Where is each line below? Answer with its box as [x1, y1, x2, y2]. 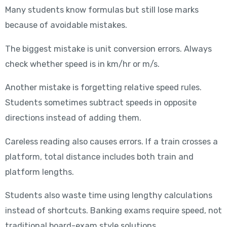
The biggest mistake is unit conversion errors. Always [5, 44, 212, 54]
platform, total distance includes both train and [5, 152, 194, 162]
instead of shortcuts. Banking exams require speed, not [5, 205, 222, 215]
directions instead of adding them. [5, 113, 141, 123]
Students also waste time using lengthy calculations [5, 190, 212, 200]
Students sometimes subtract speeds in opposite [5, 98, 197, 108]
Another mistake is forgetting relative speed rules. [5, 83, 202, 93]
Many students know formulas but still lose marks [5, 5, 199, 15]
